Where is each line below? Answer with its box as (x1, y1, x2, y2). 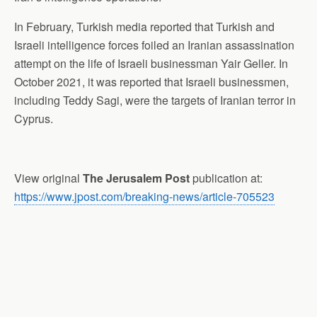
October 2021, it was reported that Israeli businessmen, (14, 74, 289, 91)
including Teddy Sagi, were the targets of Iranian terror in (14, 92, 296, 109)
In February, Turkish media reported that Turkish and (14, 18, 275, 35)
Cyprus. (14, 110, 53, 127)
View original (14, 170, 83, 187)
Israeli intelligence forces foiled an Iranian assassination (14, 37, 294, 54)
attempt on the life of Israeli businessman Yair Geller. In (14, 55, 288, 72)
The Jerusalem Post (83, 170, 190, 187)
